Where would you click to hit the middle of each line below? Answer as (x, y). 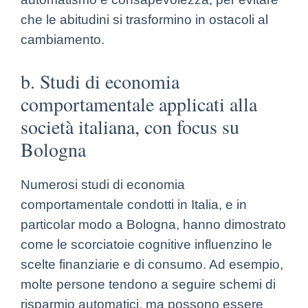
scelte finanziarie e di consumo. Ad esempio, (152, 264)
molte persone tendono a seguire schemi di (148, 284)
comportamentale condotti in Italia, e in (134, 204)
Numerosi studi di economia (103, 184)
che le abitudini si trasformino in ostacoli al (144, 19)
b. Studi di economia (100, 81)
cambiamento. (63, 39)
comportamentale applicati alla (139, 103)
